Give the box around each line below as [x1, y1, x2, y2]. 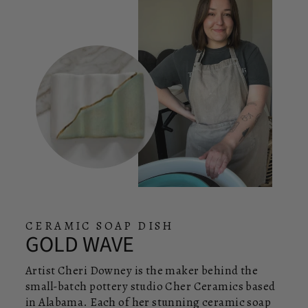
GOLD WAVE [25, 229, 134, 261]
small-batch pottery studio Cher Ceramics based [25, 278, 276, 295]
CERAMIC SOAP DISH [25, 218, 174, 234]
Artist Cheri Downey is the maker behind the [25, 263, 258, 279]
